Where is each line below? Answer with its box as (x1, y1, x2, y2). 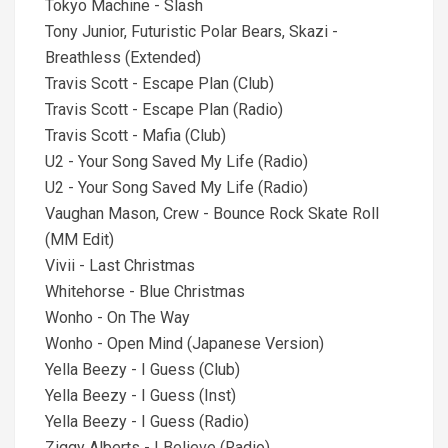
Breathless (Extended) (45, 48, 201, 67)
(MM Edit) (45, 230, 114, 249)
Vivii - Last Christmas (45, 256, 195, 275)
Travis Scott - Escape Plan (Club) (45, 74, 274, 93)
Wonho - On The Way (45, 308, 190, 327)
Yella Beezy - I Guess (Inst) (45, 386, 236, 405)
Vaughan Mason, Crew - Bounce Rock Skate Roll (45, 204, 379, 223)
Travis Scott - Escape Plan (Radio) (45, 100, 283, 119)
